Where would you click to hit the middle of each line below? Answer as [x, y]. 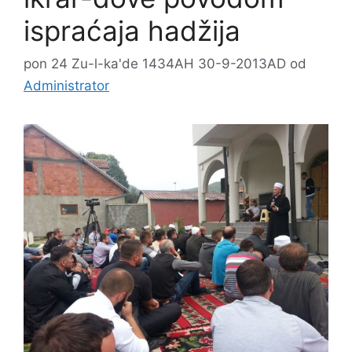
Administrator [66, 85]
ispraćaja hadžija [132, 31]
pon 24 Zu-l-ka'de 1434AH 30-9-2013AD [155, 63]
